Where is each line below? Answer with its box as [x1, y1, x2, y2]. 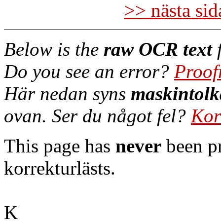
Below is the [4, 38, 104, 60]
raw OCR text [104, 38, 212, 60]
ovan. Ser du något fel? [4, 105, 191, 126]
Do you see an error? [4, 61, 174, 82]
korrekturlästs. [4, 157, 115, 179]
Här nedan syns [4, 83, 131, 104]
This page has [4, 135, 115, 156]
